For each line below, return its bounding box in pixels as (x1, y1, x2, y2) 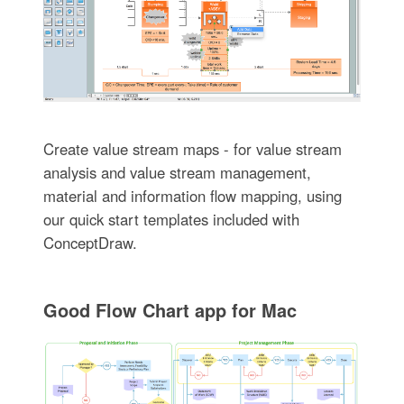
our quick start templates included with (42, 207, 299, 230)
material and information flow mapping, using (42, 184, 342, 207)
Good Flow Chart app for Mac (42, 296, 297, 323)
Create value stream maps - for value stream (42, 137, 342, 160)
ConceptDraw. (42, 231, 137, 253)
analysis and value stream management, (42, 161, 311, 183)
